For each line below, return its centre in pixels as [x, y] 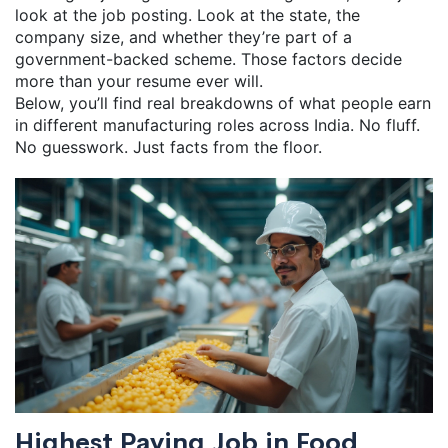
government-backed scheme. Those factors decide [208, 59]
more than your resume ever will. [139, 81]
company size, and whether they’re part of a [183, 37]
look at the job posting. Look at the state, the [187, 15]
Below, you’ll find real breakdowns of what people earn [223, 103]
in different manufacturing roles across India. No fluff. [217, 125]
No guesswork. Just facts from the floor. [168, 147]
